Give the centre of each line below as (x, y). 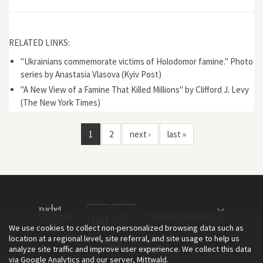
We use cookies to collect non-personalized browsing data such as (126, 228)
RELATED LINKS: (40, 42)
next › (140, 134)
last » (177, 134)
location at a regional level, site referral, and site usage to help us (124, 238)
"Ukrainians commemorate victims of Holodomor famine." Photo (137, 61)
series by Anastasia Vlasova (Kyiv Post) (91, 74)
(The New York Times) (60, 102)
